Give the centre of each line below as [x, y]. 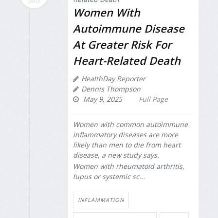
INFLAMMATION [101, 200]
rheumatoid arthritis [149, 166]
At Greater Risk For [122, 45]
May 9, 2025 [102, 99]
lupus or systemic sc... [109, 176]
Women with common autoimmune [130, 125]
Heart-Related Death [127, 61]
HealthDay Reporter [113, 79]
